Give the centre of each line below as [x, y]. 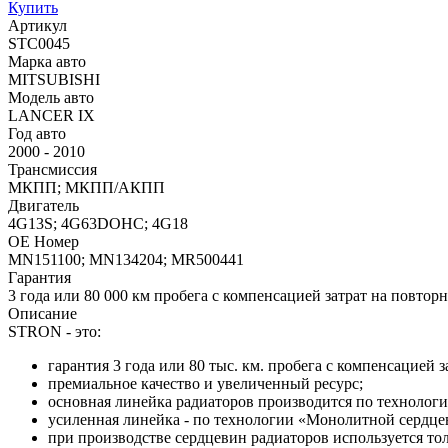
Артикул [37, 25]
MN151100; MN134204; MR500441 [126, 259]
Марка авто [47, 61]
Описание [42, 313]
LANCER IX [51, 115]
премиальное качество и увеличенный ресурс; [205, 383]
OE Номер [43, 241]
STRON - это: [54, 331]
